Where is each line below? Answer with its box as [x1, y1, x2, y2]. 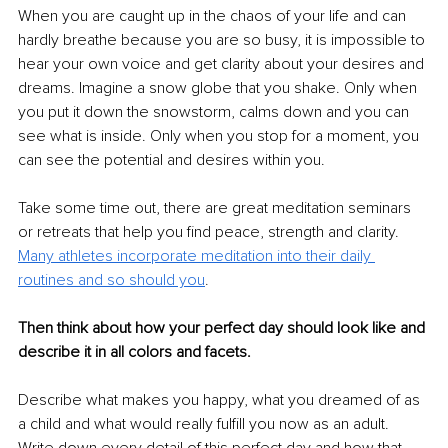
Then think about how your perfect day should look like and [18, 317, 429, 338]
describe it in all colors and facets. [18, 341, 251, 362]
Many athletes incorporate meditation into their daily [18, 245, 375, 266]
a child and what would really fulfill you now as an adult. [18, 413, 393, 434]
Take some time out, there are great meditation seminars [18, 197, 415, 218]
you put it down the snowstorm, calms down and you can [18, 101, 413, 122]
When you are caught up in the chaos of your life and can [18, 5, 410, 26]
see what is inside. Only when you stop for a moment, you [18, 125, 423, 146]
